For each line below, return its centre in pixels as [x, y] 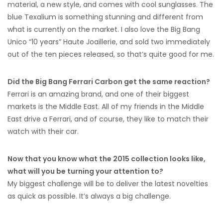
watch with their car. [43, 132]
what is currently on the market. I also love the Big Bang [104, 30]
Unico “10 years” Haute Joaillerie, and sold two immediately [109, 42]
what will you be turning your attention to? [85, 171]
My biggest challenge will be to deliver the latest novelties [108, 184]
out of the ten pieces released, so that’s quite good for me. [111, 55]
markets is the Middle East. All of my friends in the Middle [106, 107]
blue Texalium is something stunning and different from [105, 17]
